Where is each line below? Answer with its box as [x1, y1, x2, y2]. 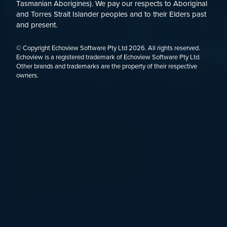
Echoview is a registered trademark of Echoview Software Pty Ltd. [16, 53, 201, 62]
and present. [16, 20, 57, 30]
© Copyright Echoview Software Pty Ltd [16, 44, 129, 53]
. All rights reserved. [145, 44, 200, 53]
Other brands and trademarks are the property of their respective [16, 62, 197, 71]
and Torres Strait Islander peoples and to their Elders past [16, 10, 206, 19]
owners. [16, 71, 39, 80]
